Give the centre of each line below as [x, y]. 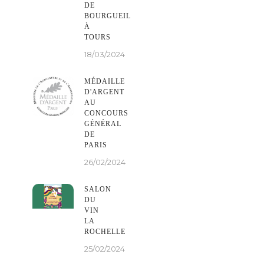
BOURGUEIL [108, 16]
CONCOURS [106, 113]
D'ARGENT [104, 92]
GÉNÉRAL [103, 123]
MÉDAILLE [105, 81]
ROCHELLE [105, 231]
